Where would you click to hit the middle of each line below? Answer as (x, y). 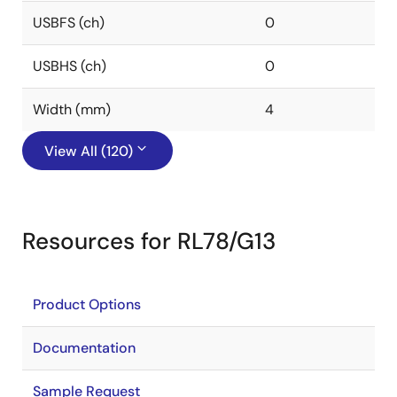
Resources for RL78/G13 (149, 241)
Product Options (87, 304)
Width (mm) (72, 109)
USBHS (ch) (70, 66)
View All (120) (89, 151)
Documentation (84, 348)
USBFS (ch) (69, 23)
